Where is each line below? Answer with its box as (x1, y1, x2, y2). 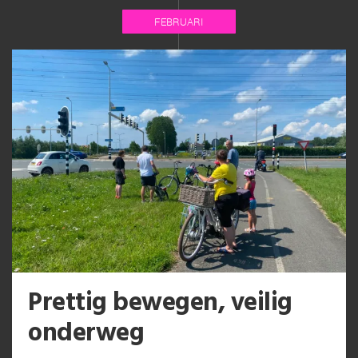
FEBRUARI (154, 14, 204, 29)
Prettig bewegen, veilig (28, 282, 292, 324)
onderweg (28, 312, 144, 354)
